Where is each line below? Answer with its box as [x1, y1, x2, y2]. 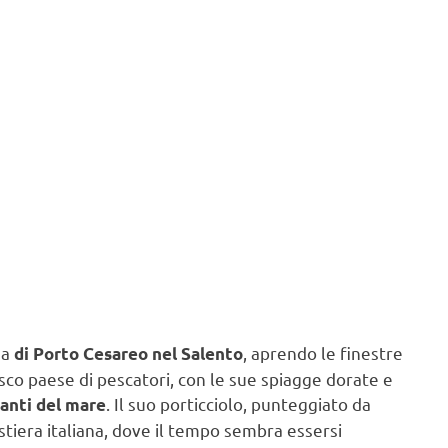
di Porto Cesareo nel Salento [14, 342, 243, 364]
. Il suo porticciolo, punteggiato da [106, 392, 371, 414]
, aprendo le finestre [243, 341, 403, 363]
